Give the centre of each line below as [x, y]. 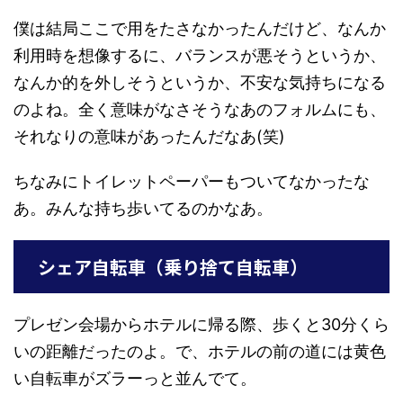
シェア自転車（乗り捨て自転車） [173, 267]
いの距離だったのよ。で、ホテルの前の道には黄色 [200, 351]
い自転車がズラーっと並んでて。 [135, 378]
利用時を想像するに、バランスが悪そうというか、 [200, 55]
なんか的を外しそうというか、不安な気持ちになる [200, 82]
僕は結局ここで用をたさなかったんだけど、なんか [200, 28]
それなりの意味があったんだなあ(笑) [149, 136]
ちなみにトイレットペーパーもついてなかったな [192, 181]
